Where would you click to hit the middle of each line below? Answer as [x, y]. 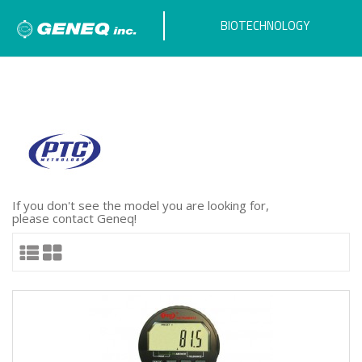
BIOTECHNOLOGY [265, 25]
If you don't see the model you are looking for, [141, 205]
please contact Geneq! [74, 218]
